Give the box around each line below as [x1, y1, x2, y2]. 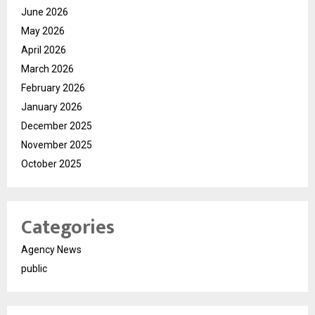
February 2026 [21, 82, 85, 94]
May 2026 [21, 25, 65, 37]
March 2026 [21, 63, 74, 75]
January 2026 [21, 101, 82, 113]
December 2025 [21, 120, 92, 132]
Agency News [21, 244, 82, 256]
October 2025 [21, 158, 82, 170]
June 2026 [21, 6, 68, 18]
